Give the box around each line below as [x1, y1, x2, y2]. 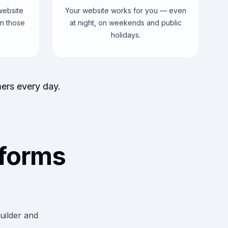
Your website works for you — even [65, 6, 186, 15]
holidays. [111, 31, 140, 39]
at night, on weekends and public [70, 18, 182, 27]
